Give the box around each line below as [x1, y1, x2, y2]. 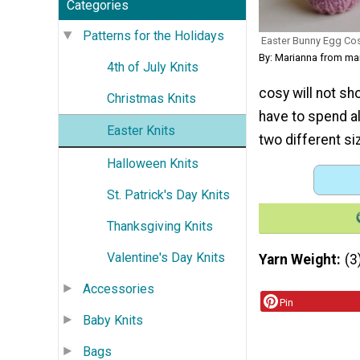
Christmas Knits [107, 90, 196, 106]
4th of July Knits [107, 59, 198, 75]
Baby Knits [83, 312, 143, 328]
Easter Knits [107, 122, 175, 138]
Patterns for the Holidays [83, 27, 224, 43]
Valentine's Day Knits [107, 249, 225, 265]
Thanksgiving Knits [107, 218, 213, 234]
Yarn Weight [259, 252, 337, 268]
